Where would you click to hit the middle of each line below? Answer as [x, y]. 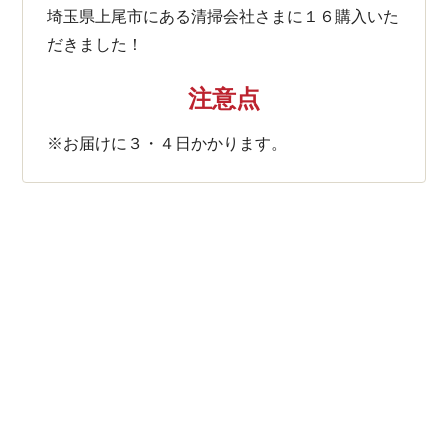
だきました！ [95, 44]
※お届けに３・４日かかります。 [167, 143]
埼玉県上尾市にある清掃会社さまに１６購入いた [223, 16]
